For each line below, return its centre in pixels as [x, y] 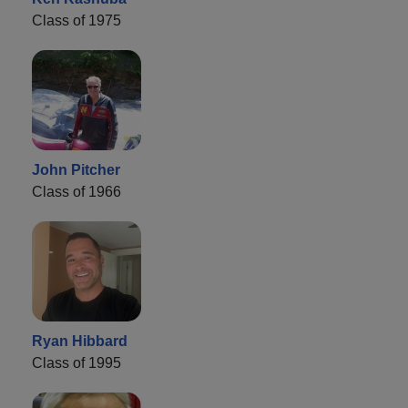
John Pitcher [76, 170]
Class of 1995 [76, 363]
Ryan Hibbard [80, 342]
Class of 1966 [76, 192]
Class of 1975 [76, 21]
